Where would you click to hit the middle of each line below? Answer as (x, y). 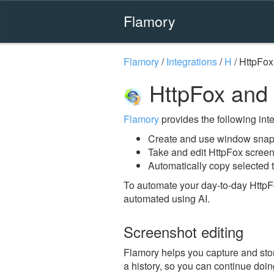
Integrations (192, 61)
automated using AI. (167, 198)
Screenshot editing (183, 231)
